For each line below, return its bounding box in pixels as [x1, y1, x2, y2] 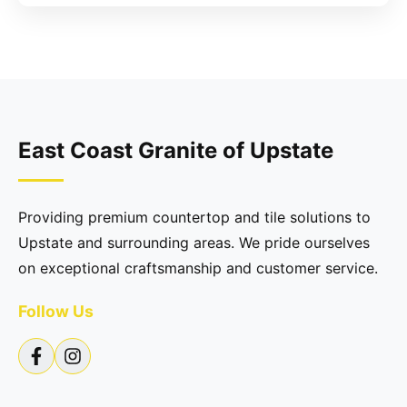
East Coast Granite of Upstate [18, 137, 333, 164]
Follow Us [18, 302, 94, 321]
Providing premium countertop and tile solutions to [18, 208, 371, 226]
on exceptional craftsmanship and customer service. [18, 259, 378, 277]
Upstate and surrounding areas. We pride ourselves [18, 233, 370, 252]
